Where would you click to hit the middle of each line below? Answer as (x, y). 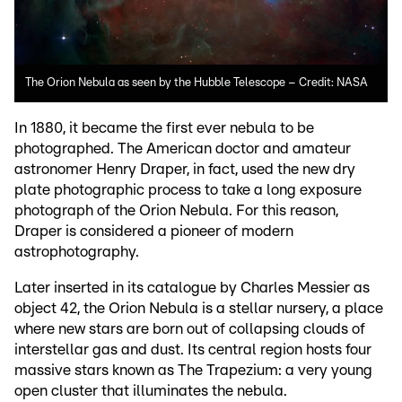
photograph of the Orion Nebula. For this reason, (176, 211)
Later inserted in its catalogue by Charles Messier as (192, 288)
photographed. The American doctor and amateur (183, 149)
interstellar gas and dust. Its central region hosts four (193, 350)
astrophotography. (77, 252)
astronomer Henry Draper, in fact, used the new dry (185, 170)
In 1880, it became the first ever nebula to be (164, 128)
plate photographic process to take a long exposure (188, 190)
